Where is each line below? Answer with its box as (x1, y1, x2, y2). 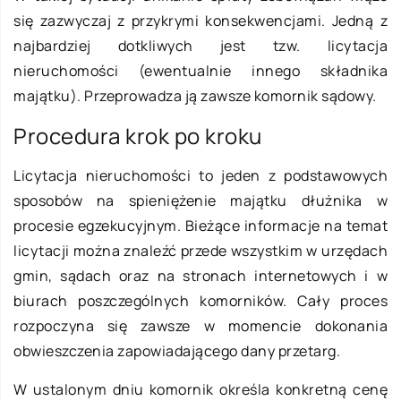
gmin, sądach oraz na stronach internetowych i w (13, 266, 388, 286)
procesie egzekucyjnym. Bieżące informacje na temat (13, 216, 388, 236)
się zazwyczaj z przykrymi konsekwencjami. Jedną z (13, 11, 388, 31)
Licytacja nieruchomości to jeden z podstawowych (13, 166, 388, 186)
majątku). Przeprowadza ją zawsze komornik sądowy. (13, 86, 380, 107)
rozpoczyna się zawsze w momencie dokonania (13, 316, 388, 337)
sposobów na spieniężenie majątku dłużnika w (13, 191, 388, 211)
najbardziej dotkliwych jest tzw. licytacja (13, 36, 388, 56)
